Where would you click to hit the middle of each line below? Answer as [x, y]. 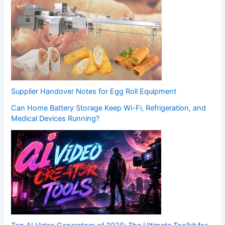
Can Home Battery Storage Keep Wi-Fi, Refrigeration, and [109, 108]
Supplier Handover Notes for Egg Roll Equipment [94, 92]
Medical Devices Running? [55, 119]
